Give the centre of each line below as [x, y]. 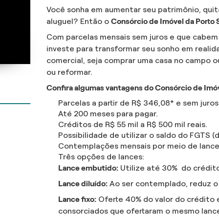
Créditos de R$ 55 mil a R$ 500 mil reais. [133, 125]
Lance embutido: [88, 168]
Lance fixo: [77, 199]
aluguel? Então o [79, 22]
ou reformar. [70, 72]
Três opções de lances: [101, 157]
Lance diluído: [83, 184]
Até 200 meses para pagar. [108, 114]
